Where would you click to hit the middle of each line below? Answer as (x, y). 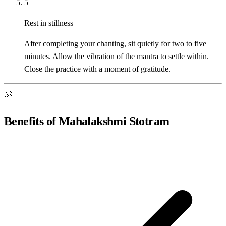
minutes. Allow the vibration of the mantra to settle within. (117, 56)
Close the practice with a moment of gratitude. (97, 69)
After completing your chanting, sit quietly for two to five (115, 44)
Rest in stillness (49, 23)
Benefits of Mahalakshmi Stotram (87, 121)
